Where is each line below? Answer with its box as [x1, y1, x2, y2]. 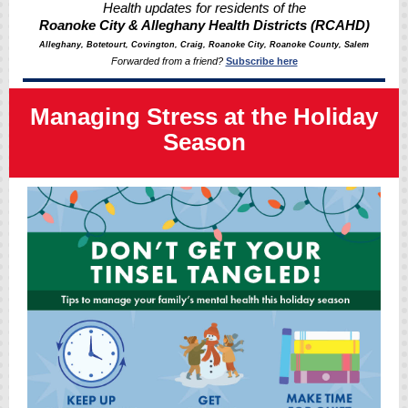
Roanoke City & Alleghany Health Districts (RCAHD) [38, 17, 370, 33]
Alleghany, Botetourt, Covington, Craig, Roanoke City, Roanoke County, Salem [39, 40, 369, 49]
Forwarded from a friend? [110, 56, 226, 66]
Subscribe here [225, 56, 298, 66]
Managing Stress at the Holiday [30, 103, 378, 130]
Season [162, 128, 246, 156]
